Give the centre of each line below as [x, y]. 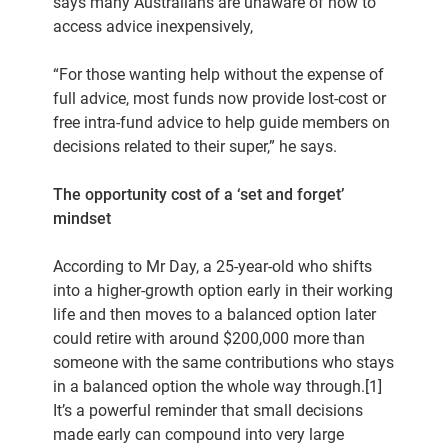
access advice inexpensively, [153, 26]
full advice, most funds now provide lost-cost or [220, 98]
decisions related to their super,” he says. [195, 146]
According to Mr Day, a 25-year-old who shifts [213, 266]
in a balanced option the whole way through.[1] [218, 386]
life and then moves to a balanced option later [215, 314]
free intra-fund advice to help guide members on [222, 122]
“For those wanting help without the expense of [219, 74]
